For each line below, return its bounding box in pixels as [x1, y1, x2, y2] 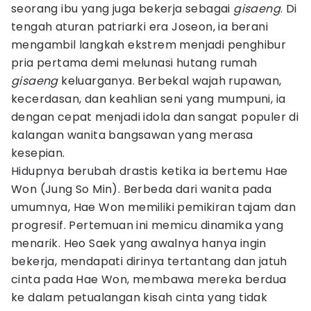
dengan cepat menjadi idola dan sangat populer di [11, 109, 299, 125]
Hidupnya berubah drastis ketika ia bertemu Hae [11, 163, 288, 179]
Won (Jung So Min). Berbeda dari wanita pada [11, 181, 272, 197]
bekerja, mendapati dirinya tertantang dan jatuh [11, 253, 287, 269]
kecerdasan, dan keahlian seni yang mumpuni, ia [11, 91, 286, 107]
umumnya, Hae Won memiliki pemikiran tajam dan [11, 199, 296, 215]
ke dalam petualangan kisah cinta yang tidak [11, 289, 268, 305]
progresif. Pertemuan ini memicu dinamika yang [11, 217, 283, 233]
